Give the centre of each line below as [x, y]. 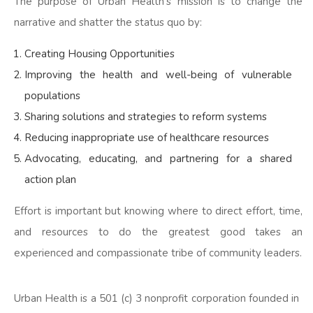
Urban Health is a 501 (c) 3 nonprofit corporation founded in [156, 298]
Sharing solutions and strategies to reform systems [146, 116]
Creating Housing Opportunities [100, 53]
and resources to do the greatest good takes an [158, 232]
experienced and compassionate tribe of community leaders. [158, 253]
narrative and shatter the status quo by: [108, 22]
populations [52, 95]
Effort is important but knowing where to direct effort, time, [158, 211]
